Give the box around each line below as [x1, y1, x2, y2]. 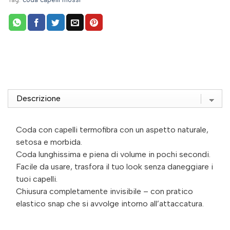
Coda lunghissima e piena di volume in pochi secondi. [16, 149, 210, 159]
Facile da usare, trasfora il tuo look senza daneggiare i [16, 161, 213, 171]
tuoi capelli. [16, 174, 57, 184]
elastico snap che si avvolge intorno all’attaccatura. [16, 198, 204, 208]
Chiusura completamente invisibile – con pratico [16, 186, 193, 196]
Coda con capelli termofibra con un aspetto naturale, [16, 124, 208, 135]
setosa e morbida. [16, 137, 82, 147]
